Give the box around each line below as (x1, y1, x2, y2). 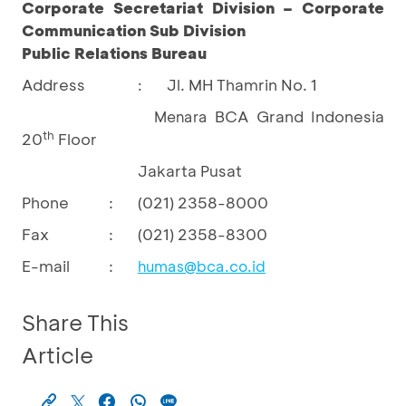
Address (22, 74, 85, 95)
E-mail (22, 256, 70, 276)
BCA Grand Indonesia (215, 106, 385, 127)
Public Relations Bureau (22, 43, 207, 63)
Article (22, 341, 93, 370)
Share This (22, 308, 129, 337)
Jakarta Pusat (138, 160, 242, 181)
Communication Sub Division (22, 20, 246, 41)
